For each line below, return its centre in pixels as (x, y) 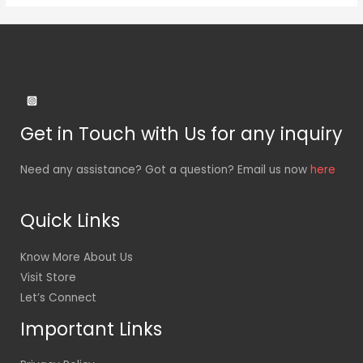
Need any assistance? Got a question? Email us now (165, 170)
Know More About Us (77, 257)
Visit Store (48, 277)
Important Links (91, 329)
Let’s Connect (58, 297)
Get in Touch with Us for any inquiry (181, 134)
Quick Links (70, 221)
